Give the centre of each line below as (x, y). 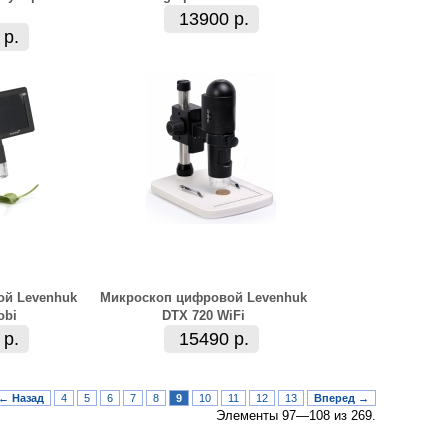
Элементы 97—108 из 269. (296, 415)
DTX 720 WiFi (203, 315)
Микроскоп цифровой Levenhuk (203, 297)
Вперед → (341, 398)
